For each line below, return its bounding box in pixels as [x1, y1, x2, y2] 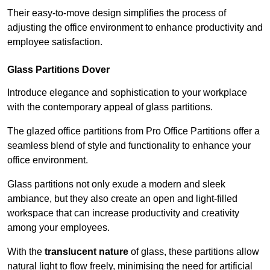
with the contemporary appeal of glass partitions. [7, 102, 215, 113]
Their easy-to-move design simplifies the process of [7, 8, 226, 19]
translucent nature [45, 246, 128, 257]
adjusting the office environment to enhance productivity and [7, 22, 263, 33]
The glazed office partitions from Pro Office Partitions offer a [7, 126, 260, 137]
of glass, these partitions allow [128, 246, 259, 257]
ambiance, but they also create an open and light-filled [7, 193, 237, 204]
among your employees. [7, 222, 112, 233]
